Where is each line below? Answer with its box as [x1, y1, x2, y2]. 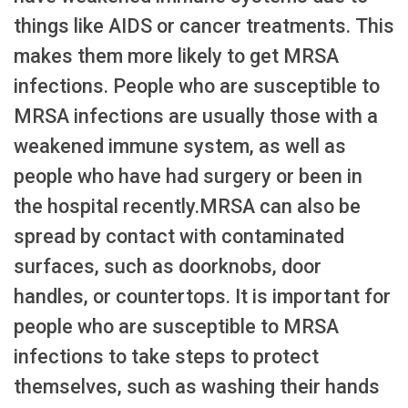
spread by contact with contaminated [14, 225, 344, 249]
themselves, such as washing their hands [14, 375, 380, 399]
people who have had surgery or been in [14, 165, 362, 189]
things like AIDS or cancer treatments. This [14, 15, 394, 38]
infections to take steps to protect [14, 345, 319, 369]
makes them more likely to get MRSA [14, 45, 339, 68]
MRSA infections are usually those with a [14, 105, 378, 128]
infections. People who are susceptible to [14, 75, 380, 98]
